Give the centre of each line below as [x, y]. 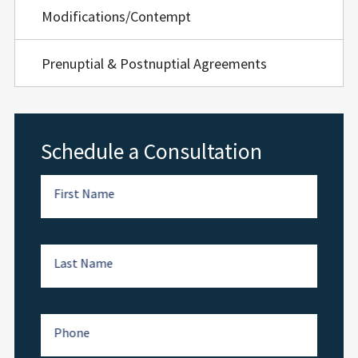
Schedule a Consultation [151, 151]
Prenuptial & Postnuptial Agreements [154, 63]
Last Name [84, 263]
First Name [84, 194]
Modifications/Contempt [116, 17]
